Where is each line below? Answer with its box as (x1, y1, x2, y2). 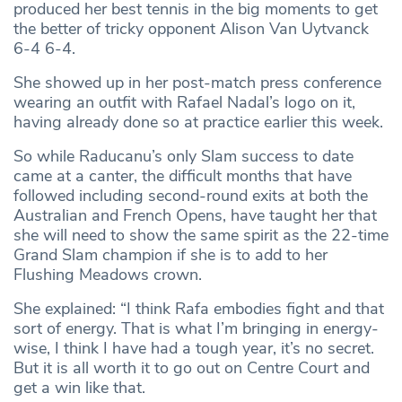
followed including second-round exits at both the (13, 185, 368, 207)
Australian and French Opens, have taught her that (13, 205, 377, 227)
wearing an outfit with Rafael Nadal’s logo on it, (13, 92, 355, 114)
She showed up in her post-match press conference (13, 72, 381, 94)
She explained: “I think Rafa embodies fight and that (13, 298, 384, 320)
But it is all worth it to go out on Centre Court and (13, 357, 370, 380)
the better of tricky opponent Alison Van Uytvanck (13, 18, 369, 40)
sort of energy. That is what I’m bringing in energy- (13, 318, 379, 340)
